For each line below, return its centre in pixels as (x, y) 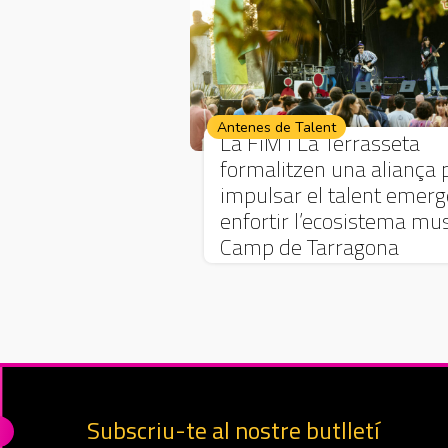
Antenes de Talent (276, 127)
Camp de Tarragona (309, 246)
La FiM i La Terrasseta (320, 142)
